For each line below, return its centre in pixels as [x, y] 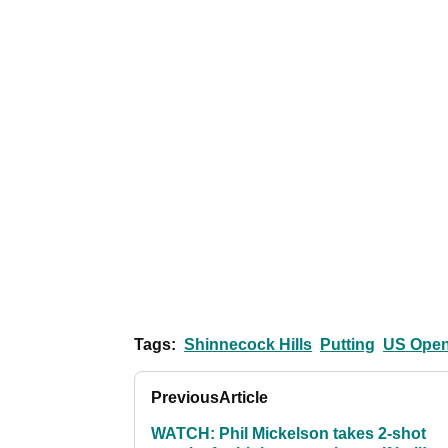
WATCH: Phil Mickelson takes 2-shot [288, 434]
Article [243, 398]
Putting [347, 345]
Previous [185, 398]
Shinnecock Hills [248, 345]
